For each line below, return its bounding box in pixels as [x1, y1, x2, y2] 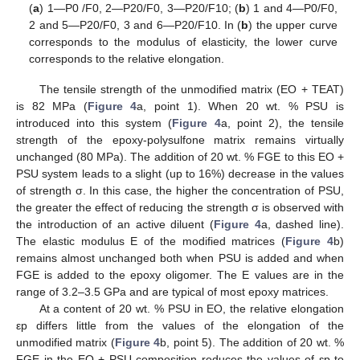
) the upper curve [248, 18, 337, 32]
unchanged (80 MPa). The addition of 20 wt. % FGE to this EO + [16, 150, 344, 164]
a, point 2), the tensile [220, 117, 345, 130]
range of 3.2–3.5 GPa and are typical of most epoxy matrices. [16, 285, 329, 299]
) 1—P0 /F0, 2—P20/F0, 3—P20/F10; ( [39, 2, 239, 15]
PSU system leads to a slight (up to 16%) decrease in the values [16, 167, 344, 181]
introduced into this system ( [16, 117, 173, 130]
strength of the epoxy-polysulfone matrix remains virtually [16, 133, 344, 147]
